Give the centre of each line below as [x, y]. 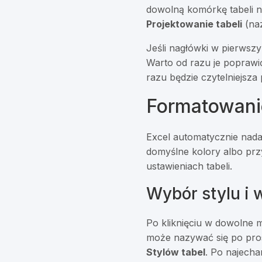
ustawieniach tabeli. [189, 166]
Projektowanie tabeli [194, 24]
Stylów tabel [176, 252]
